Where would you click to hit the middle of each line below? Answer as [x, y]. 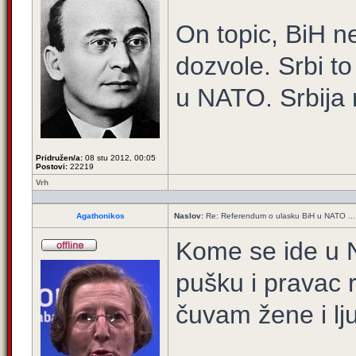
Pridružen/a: [59, 158]
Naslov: [189, 216]
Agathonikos [100, 216]
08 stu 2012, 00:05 [119, 158]
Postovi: [52, 166]
